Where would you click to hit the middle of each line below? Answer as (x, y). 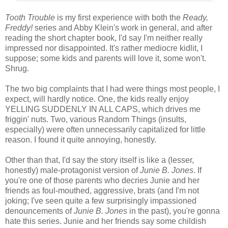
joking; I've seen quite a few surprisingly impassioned (101, 201)
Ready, (195, 17)
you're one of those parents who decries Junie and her (102, 180)
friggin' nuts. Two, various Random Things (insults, (96, 119)
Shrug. (17, 68)
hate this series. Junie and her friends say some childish (106, 221)
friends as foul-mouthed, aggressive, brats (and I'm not (102, 190)
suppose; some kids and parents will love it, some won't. (106, 58)
